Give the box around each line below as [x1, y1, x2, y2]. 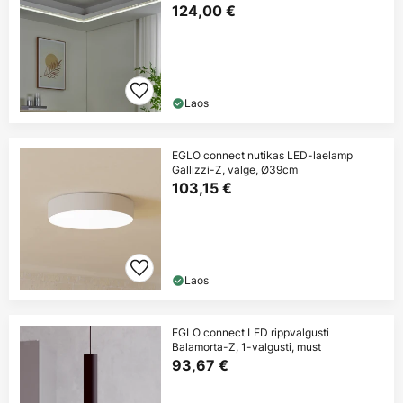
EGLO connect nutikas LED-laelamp [172, 148, 353, 164]
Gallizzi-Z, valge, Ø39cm [172, 162, 298, 178]
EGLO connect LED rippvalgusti [172, 325, 329, 341]
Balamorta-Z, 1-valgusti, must [172, 339, 321, 355]
